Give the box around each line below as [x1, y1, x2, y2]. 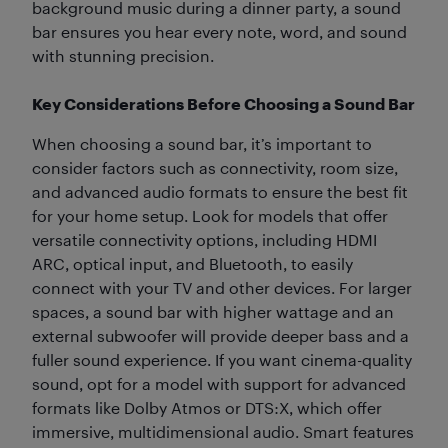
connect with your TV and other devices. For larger [32, 278, 412, 297]
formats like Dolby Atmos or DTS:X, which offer [32, 398, 382, 417]
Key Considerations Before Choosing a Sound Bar [32, 94, 415, 113]
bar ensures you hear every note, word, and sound [32, 22, 407, 41]
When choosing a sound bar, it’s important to [32, 134, 372, 153]
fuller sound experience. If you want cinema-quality [32, 350, 412, 369]
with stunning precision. [32, 46, 214, 65]
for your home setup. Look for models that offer [32, 206, 388, 225]
